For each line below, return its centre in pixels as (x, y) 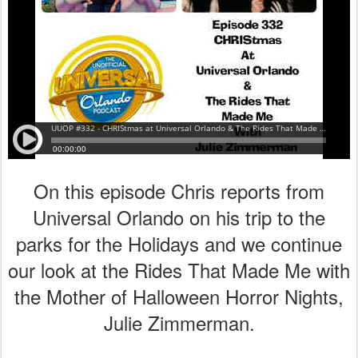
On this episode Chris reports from (179, 191)
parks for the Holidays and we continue (179, 243)
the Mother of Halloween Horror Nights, (179, 296)
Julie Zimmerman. (179, 322)
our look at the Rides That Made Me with (179, 270)
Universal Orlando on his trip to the (179, 217)
